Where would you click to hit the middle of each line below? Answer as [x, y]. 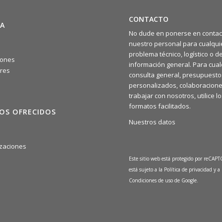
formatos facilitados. [160, 106]
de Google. [187, 181]
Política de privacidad [189, 170]
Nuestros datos [152, 122]
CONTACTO [149, 19]
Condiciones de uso [152, 181]
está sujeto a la [147, 170]
